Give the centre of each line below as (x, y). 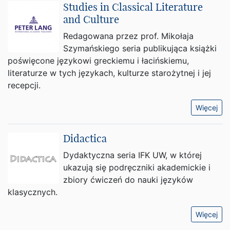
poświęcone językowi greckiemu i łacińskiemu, (98, 61)
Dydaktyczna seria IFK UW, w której (132, 155)
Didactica (85, 138)
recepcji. (24, 85)
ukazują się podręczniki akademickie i (137, 167)
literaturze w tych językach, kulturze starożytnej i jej (109, 73)
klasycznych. (33, 192)
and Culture (91, 19)
